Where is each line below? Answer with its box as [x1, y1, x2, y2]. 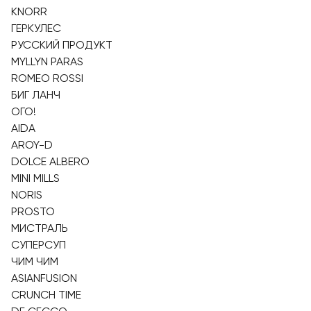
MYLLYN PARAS [11, 55, 83, 68]
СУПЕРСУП [11, 238, 66, 251]
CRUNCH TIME [11, 288, 81, 301]
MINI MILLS [11, 171, 60, 185]
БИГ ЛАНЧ [11, 88, 60, 101]
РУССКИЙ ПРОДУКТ [11, 38, 112, 51]
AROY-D [11, 138, 53, 151]
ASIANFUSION [11, 271, 77, 285]
